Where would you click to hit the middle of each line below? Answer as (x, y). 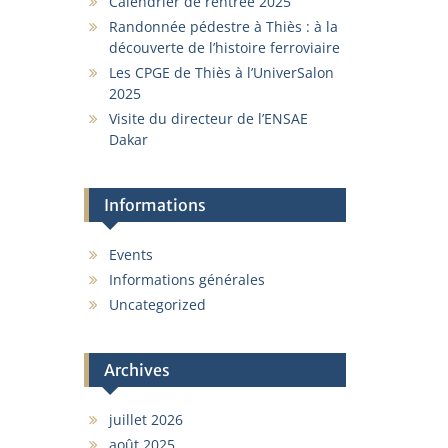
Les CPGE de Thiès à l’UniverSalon (221, 72)
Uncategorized (157, 304)
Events (130, 254)
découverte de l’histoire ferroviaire (224, 47)
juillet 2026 (145, 419)
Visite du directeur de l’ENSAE (208, 118)
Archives (136, 370)
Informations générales (186, 279)
